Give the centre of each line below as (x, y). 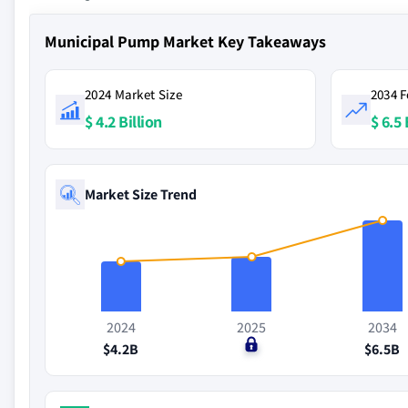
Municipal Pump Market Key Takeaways (185, 41)
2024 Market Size (133, 94)
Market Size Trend (141, 194)
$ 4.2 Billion (123, 122)
